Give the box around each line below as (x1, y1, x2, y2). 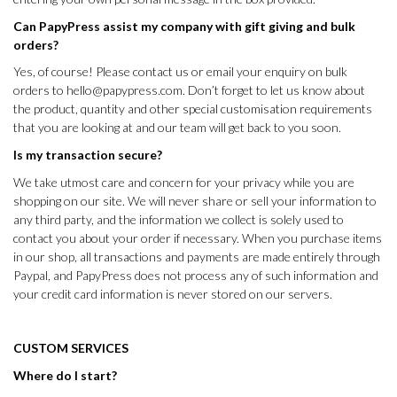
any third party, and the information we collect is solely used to (13, 211, 344, 227)
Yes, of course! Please (13, 64, 133, 80)
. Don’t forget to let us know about (183, 82, 365, 98)
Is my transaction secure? (13, 147, 162, 163)
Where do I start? (13, 367, 117, 383)
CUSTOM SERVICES (13, 339, 128, 355)
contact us (133, 64, 189, 80)
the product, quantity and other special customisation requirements (13, 101, 372, 117)
